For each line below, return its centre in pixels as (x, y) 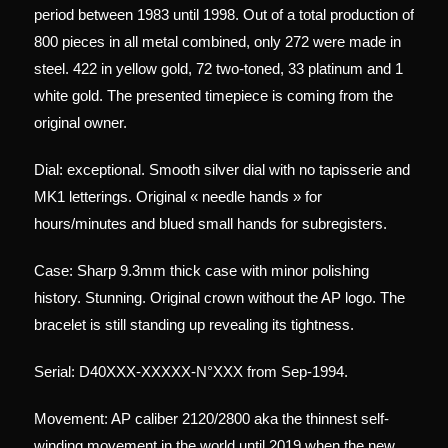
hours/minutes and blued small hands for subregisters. (210, 223)
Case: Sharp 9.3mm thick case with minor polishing (201, 270)
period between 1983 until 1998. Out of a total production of (224, 14)
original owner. (82, 122)
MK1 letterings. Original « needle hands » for (178, 196)
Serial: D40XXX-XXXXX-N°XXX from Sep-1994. (191, 371)
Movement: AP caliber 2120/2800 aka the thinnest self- (211, 418)
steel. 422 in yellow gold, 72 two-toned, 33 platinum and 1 (218, 68)
